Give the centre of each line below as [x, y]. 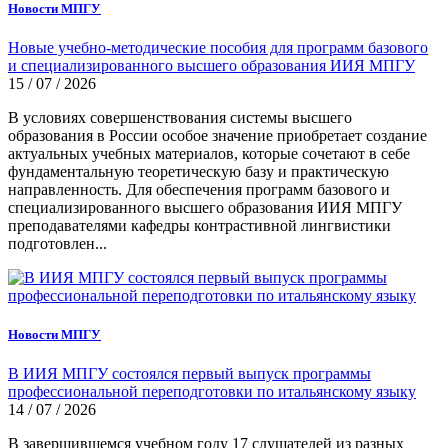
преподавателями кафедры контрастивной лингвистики [199, 226]
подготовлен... [57, 244]
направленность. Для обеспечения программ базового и [199, 190]
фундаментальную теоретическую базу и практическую [198, 172]
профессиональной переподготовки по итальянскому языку [212, 392]
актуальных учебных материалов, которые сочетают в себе [209, 154]
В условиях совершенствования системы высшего [180, 118]
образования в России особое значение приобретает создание [217, 136]
